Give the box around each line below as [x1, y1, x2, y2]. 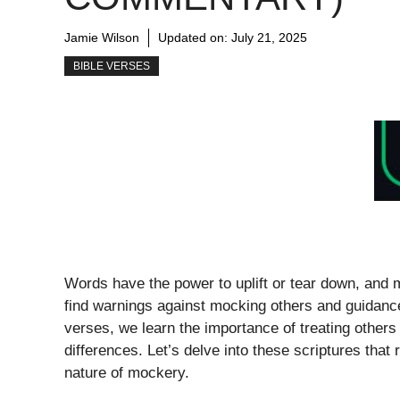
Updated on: [158, 30, 231, 46]
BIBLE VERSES [73, 60, 150, 73]
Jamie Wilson [64, 30, 139, 46]
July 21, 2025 [231, 30, 307, 46]
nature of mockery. [64, 364, 189, 382]
